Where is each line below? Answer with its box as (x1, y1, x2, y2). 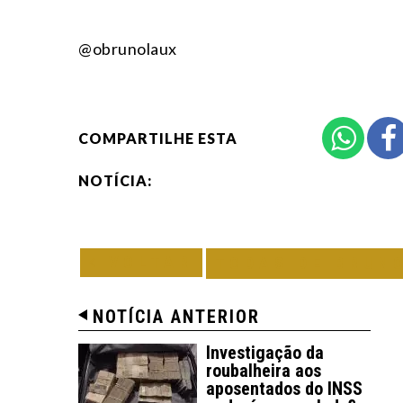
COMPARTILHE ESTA (78, 130, 237, 148)
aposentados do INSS (206, 378, 363, 400)
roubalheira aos (206, 360, 321, 382)
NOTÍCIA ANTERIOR (93, 306, 260, 328)
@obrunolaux (78, 39, 177, 59)
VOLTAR (100, 253, 193, 273)
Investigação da (206, 342, 324, 364)
